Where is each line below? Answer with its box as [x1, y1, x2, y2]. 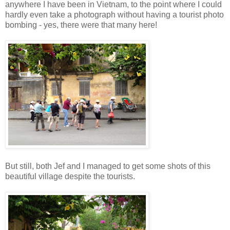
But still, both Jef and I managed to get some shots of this [5, 161, 210, 170]
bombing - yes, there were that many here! [5, 20, 157, 29]
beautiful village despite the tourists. [5, 171, 135, 181]
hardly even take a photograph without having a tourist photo [5, 10, 224, 19]
